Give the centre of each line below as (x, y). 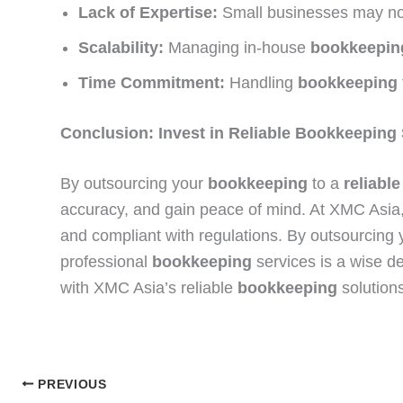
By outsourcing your (134, 183)
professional (106, 261)
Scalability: (121, 47)
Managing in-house (237, 47)
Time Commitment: (152, 82)
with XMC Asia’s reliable (149, 287)
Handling (261, 82)
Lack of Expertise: (148, 12)
